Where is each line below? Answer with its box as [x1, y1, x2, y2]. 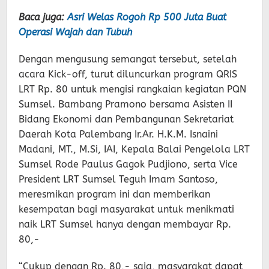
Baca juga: [19, 11, 67, 23]
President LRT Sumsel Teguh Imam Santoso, [19, 173, 218, 185]
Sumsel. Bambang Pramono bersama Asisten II [19, 98, 232, 110]
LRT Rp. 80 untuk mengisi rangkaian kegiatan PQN [19, 83, 246, 95]
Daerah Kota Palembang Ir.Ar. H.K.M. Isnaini [19, 128, 218, 140]
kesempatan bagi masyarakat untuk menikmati [19, 203, 234, 215]
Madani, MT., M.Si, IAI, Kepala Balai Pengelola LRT [19, 143, 250, 155]
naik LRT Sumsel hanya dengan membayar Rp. [19, 218, 231, 230]
